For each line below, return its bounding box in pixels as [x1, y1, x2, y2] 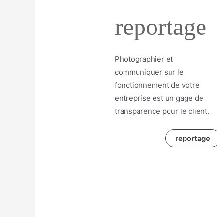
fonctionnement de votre [115, 80, 200, 90]
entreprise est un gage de [115, 93, 203, 103]
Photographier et [115, 54, 173, 63]
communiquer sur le [115, 67, 184, 77]
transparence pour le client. [115, 106, 209, 116]
